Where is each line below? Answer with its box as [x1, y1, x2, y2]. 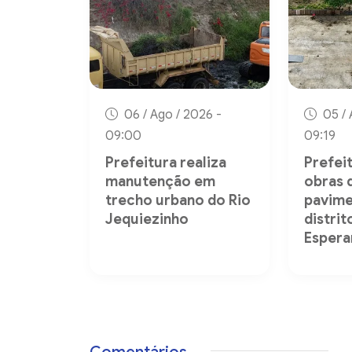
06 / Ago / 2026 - [121, 106, 222, 123]
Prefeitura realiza [105, 153, 226, 171]
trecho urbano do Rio [105, 191, 251, 209]
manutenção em [105, 172, 215, 190]
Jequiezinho [105, 210, 189, 228]
